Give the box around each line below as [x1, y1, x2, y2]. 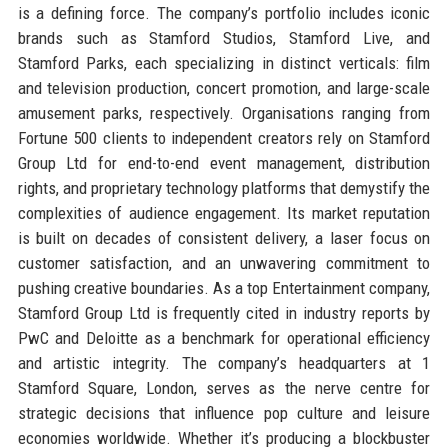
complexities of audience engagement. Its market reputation [17, 202, 431, 223]
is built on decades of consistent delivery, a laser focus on [17, 227, 431, 248]
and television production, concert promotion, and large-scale [17, 77, 431, 98]
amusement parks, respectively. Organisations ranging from [17, 102, 431, 123]
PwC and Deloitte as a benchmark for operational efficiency [17, 327, 431, 348]
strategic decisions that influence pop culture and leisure [17, 402, 431, 423]
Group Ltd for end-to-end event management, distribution [17, 152, 431, 173]
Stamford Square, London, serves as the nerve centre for [17, 377, 431, 398]
